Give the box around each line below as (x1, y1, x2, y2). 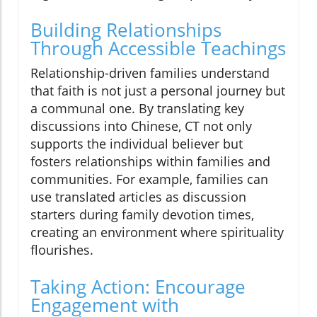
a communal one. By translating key (30, 99, 244, 117)
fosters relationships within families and (30, 152, 270, 170)
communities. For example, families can (30, 170, 268, 188)
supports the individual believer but (30, 134, 243, 152)
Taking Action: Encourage (30, 273, 246, 299)
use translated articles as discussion (30, 188, 246, 205)
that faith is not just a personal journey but (30, 81, 285, 99)
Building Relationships (30, 16, 221, 42)
